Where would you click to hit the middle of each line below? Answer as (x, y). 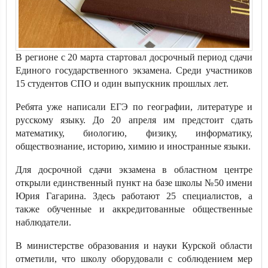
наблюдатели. (43, 222)
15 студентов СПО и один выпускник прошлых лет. (122, 83)
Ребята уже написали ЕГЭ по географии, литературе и (134, 107)
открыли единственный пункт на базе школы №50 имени (134, 183)
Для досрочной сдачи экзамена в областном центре (134, 170)
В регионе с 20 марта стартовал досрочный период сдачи (134, 57)
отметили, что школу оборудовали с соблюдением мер (134, 259)
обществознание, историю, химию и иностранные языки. (133, 146)
